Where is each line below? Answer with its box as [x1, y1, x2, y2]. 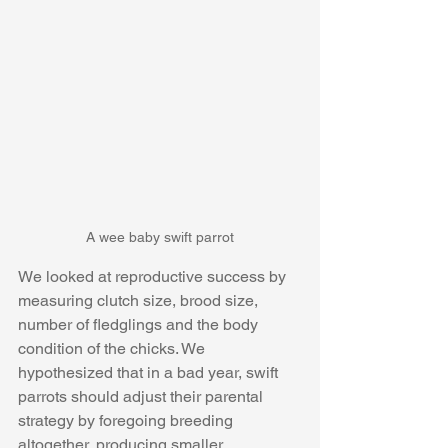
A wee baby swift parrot [86, 229, 234, 246]
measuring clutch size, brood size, [18, 291, 262, 311]
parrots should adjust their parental [18, 387, 267, 407]
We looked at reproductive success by [18, 267, 290, 287]
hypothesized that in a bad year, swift [18, 363, 282, 383]
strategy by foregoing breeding [18, 411, 237, 431]
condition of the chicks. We [18, 339, 209, 359]
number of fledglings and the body [18, 315, 262, 335]
